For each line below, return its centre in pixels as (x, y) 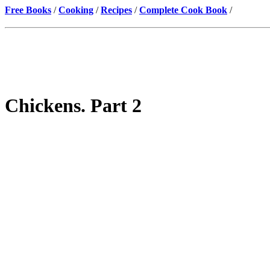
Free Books (28, 10)
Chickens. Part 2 (73, 106)
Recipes (116, 10)
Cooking (76, 10)
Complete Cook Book (183, 10)
